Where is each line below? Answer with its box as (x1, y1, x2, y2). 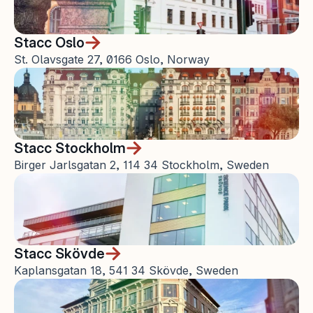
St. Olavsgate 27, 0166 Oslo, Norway (14, 52, 210, 66)
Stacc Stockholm (14, 140, 126, 156)
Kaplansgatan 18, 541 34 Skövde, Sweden (14, 263, 238, 277)
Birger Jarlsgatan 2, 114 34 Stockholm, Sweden (14, 158, 269, 172)
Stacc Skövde (14, 245, 105, 262)
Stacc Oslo (14, 34, 85, 51)
